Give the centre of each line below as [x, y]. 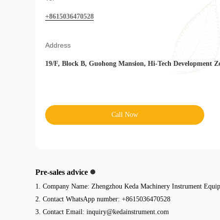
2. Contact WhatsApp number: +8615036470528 [103, 199]
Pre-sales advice [62, 172]
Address [58, 45]
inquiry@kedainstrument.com [128, 212]
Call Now [124, 114]
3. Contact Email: [61, 212]
